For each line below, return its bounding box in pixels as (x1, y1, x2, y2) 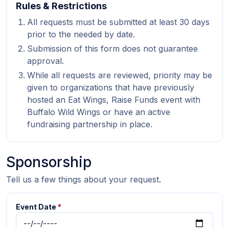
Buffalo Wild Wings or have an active (27, 107, 170, 117)
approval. (27, 56, 64, 66)
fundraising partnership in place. (27, 119, 152, 129)
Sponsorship (6, 153, 91, 171)
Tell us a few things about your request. (6, 174, 161, 185)
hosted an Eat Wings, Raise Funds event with (27, 95, 200, 105)
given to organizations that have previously (27, 82, 194, 93)
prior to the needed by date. (27, 29, 135, 39)
